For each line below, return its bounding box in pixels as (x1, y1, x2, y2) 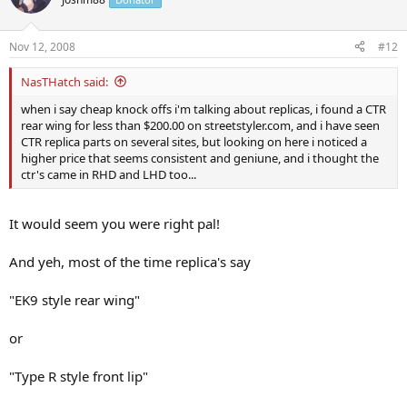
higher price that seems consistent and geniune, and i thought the (21, 149, 379, 166)
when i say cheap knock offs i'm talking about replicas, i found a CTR (21, 100, 386, 117)
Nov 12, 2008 (9, 38, 75, 55)
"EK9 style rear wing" (9, 291, 140, 309)
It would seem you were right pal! (9, 214, 220, 233)
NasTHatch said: (21, 73, 108, 90)
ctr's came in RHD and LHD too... (21, 165, 196, 183)
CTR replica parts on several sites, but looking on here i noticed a (21, 133, 367, 150)
